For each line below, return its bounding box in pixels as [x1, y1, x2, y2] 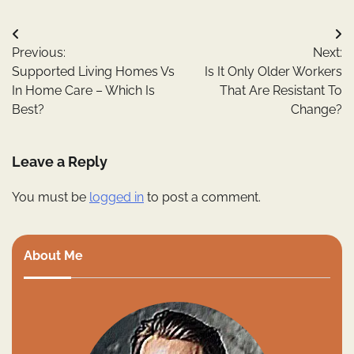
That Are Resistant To [220, 83, 342, 99]
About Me [24, 248, 83, 264]
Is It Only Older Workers [205, 64, 342, 80]
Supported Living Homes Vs [12, 64, 175, 80]
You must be [12, 190, 89, 205]
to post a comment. [144, 190, 261, 205]
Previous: [12, 45, 66, 61]
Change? [291, 102, 342, 118]
